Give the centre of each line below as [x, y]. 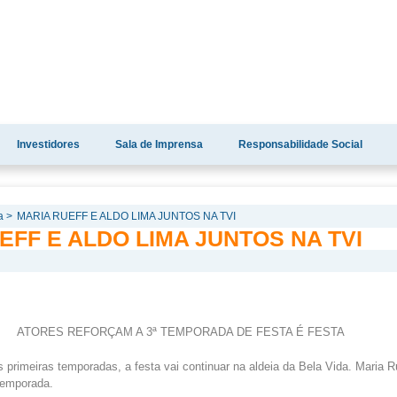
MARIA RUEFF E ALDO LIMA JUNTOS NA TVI [126, 216]
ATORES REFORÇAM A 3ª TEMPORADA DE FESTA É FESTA [180, 332]
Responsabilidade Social [300, 144]
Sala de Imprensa [159, 144]
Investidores [48, 144]
